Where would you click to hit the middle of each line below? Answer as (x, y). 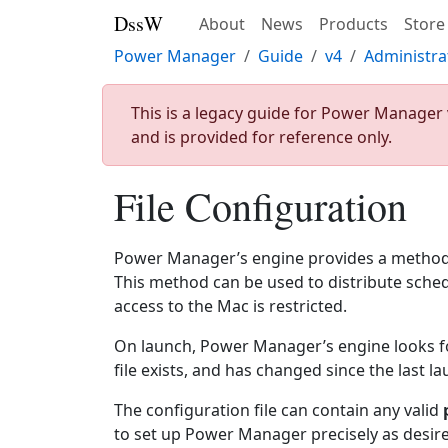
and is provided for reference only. (261, 137)
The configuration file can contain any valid (278, 410)
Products (353, 24)
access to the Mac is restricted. (230, 306)
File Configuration (260, 205)
